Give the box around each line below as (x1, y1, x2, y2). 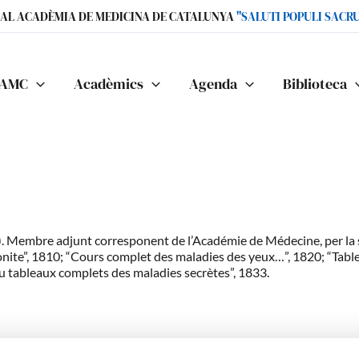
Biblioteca (282, 73, 347, 94)
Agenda (188, 73, 237, 94)
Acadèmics (74, 73, 144, 94)
